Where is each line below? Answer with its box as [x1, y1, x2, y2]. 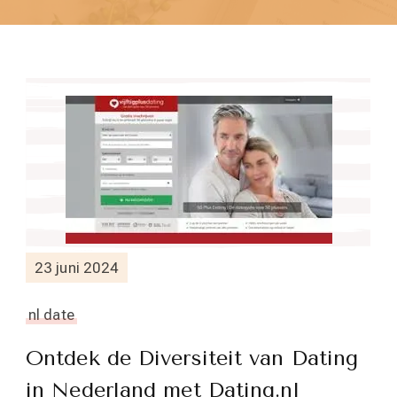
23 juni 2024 [35, 258, 120, 276]
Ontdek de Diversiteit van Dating [26, 346, 359, 370]
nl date [28, 306, 74, 323]
